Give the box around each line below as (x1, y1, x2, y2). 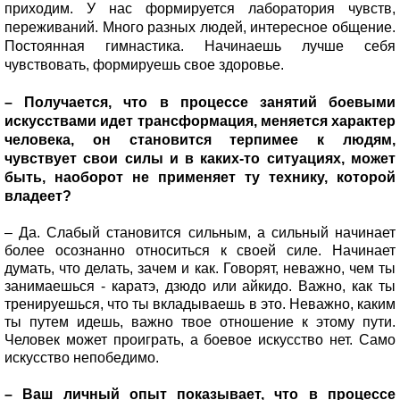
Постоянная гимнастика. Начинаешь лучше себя (4, 37, 396, 54)
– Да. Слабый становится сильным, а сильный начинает (4, 224, 396, 240)
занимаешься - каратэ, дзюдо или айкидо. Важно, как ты (4, 278, 396, 294)
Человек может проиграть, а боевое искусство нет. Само (4, 331, 396, 347)
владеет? (4, 187, 71, 204)
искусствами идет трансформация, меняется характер (4, 112, 396, 129)
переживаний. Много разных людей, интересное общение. (4, 19, 396, 35)
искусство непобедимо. (4, 349, 162, 365)
